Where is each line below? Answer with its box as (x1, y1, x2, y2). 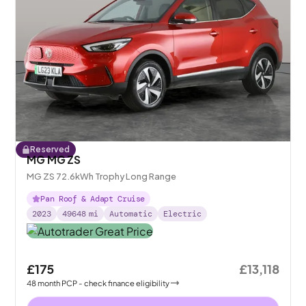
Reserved (30, 144, 70, 155)
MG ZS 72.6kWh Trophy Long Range (27, 171, 177, 182)
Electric (163, 208, 202, 220)
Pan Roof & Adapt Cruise (40, 193, 145, 205)
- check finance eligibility (79, 277, 170, 288)
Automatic (109, 208, 153, 220)
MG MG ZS (27, 152, 81, 167)
